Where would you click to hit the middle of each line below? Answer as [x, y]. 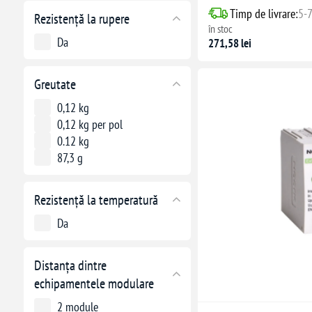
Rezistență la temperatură [96, 200]
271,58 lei [229, 43]
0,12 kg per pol [89, 124]
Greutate [55, 84]
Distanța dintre [70, 265]
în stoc [220, 28]
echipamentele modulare [94, 283]
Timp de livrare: [264, 13]
